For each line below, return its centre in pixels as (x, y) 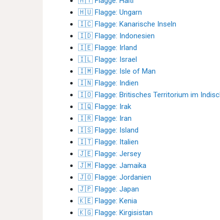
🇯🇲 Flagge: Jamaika (112, 165)
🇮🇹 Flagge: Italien (108, 142)
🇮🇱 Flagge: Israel (108, 59)
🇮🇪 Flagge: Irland (108, 48)
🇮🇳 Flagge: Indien (108, 83)
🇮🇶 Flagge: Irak (105, 107)
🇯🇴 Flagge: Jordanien (115, 177)
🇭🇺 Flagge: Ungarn (110, 12)
